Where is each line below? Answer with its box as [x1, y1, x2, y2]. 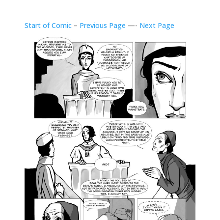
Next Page [139, 20, 174, 30]
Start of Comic [25, 20, 72, 30]
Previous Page [80, 20, 126, 30]
